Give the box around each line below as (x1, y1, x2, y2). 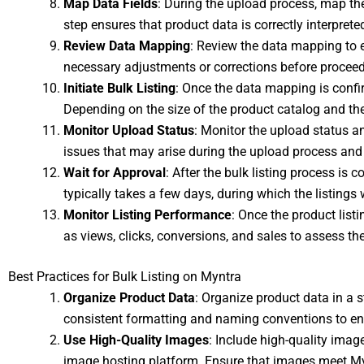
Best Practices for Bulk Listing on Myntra (8, 269, 241, 284)
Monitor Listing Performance (63, 207, 232, 223)
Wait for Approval (63, 165, 166, 180)
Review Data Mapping (63, 38, 190, 54)
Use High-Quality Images (63, 332, 209, 348)
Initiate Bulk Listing (63, 80, 175, 96)
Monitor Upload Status (63, 123, 194, 138)
